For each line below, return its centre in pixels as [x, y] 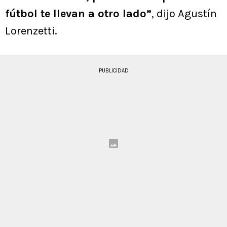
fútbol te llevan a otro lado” [78, 14]
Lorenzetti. [31, 31]
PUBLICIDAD [113, 71]
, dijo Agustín [184, 14]
